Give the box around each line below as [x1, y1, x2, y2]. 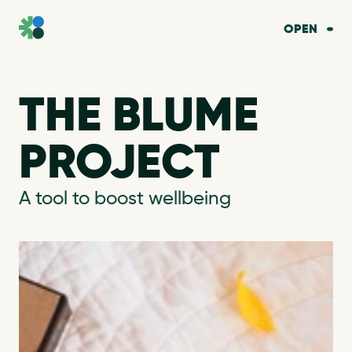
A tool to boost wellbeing [19, 189, 231, 208]
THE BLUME [19, 94, 258, 141]
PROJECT [19, 141, 220, 189]
